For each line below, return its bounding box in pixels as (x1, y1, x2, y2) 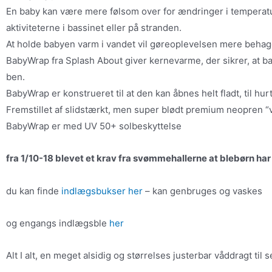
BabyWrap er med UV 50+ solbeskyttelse (6, 120, 182, 132)
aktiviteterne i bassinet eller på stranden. (6, 22, 182, 33)
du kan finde (6, 185, 61, 197)
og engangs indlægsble (6, 217, 109, 229)
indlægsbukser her (61, 185, 143, 197)
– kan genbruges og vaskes (143, 185, 262, 197)
